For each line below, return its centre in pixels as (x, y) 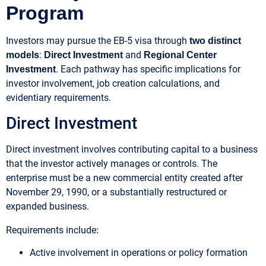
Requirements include (51, 230)
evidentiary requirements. (58, 97)
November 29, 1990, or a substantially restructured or (116, 192)
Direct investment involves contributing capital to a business (132, 150)
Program (45, 13)
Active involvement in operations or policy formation (139, 253)
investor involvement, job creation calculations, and (113, 83)
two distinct (215, 40)
